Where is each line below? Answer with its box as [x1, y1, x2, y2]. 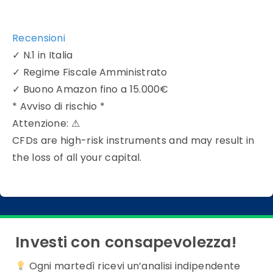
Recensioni [12, 31, 66, 46]
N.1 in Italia [23, 48, 73, 63]
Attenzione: [12, 116, 69, 131]
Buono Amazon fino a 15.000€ [23, 82, 169, 97]
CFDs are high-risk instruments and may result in [12, 133, 255, 148]
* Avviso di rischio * [12, 99, 105, 114]
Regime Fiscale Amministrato [23, 65, 168, 80]
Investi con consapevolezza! [15, 232, 237, 253]
